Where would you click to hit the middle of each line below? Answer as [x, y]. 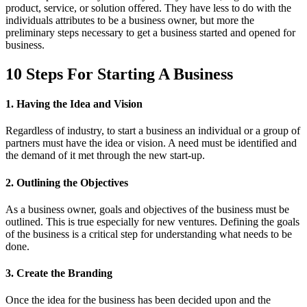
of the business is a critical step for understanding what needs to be [149, 234]
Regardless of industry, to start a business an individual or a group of [153, 131]
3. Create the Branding [59, 273]
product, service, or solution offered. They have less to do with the [148, 8]
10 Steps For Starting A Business [119, 74]
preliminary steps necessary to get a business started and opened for [150, 32]
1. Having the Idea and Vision [74, 104]
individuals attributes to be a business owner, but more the [130, 20]
